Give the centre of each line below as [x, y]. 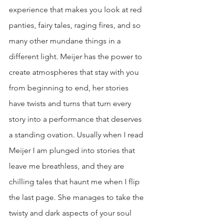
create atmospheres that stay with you [75, 72]
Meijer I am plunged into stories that [73, 150]
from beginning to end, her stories [70, 88]
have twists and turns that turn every [71, 103]
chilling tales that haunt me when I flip [75, 182]
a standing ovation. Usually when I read [77, 135]
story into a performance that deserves [76, 119]
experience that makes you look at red [76, 10]
